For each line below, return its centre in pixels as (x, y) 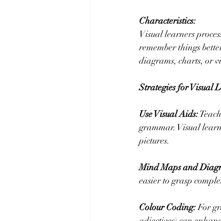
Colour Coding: (167, 207)
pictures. (154, 141)
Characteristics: (167, 21)
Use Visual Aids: (169, 114)
